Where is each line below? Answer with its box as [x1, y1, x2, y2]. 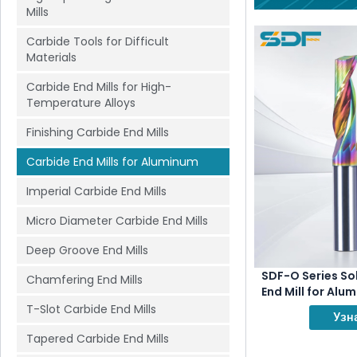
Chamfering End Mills [26, 272, 143, 288]
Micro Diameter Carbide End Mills [26, 213, 208, 229]
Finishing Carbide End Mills [26, 124, 169, 140]
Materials [26, 49, 76, 65]
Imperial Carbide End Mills [26, 183, 167, 199]
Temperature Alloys [26, 95, 135, 111]
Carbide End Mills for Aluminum [26, 154, 198, 170]
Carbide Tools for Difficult [26, 33, 169, 49]
